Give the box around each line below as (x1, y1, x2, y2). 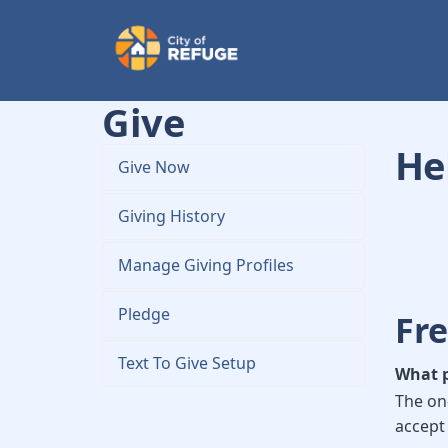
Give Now (118, 156, 190, 178)
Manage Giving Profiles (118, 254, 294, 276)
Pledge (118, 303, 170, 325)
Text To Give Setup (118, 352, 256, 374)
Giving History (118, 205, 225, 227)
